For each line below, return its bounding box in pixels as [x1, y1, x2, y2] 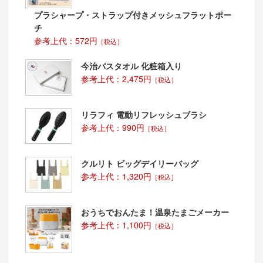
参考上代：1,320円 [80, 170, 151, 182]
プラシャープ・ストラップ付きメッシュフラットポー [33, 8, 231, 21]
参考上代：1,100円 [80, 218, 151, 231]
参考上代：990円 [80, 122, 144, 134]
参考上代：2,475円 [80, 73, 151, 85]
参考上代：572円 [33, 34, 97, 46]
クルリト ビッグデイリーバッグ [80, 157, 198, 169]
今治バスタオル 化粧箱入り [80, 60, 182, 72]
